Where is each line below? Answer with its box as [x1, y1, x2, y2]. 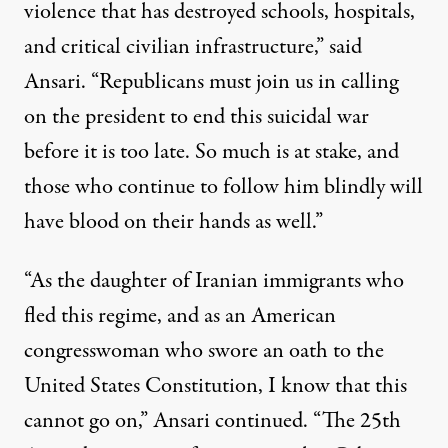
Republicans [99, 66, 204, 99]
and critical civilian [24, 31, 195, 64]
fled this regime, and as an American [24, 300, 336, 333]
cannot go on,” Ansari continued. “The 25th [24, 405, 401, 438]
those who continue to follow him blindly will [24, 171, 423, 204]
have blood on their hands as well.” [24, 206, 323, 239]
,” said [314, 31, 362, 64]
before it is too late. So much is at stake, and [24, 136, 399, 169]
